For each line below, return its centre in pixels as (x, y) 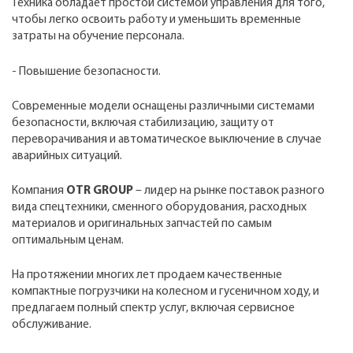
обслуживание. (52, 325)
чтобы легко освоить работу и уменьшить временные (156, 20)
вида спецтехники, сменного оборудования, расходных (159, 207)
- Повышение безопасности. (86, 71)
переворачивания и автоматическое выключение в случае (167, 139)
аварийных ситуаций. (67, 156)
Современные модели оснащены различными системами (163, 106)
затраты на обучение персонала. (98, 37)
